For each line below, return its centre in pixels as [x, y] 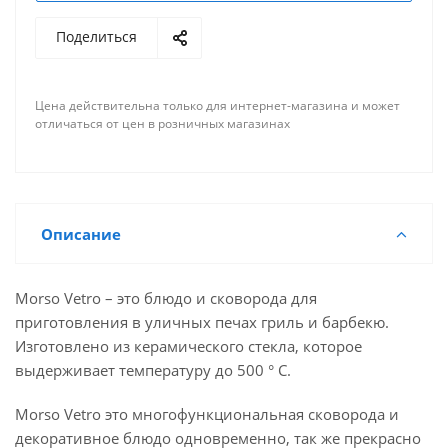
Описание [81, 234]
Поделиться [96, 36]
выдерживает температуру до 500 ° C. [153, 370]
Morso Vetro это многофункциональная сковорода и [207, 414]
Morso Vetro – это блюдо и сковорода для [166, 298]
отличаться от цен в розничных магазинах [162, 123]
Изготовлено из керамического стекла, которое [188, 346]
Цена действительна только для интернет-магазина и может [217, 105]
